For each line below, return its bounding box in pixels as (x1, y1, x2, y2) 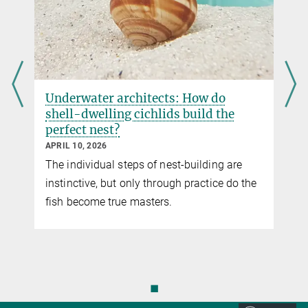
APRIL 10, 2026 (45, 141, 107, 151)
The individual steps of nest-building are (45, 158, 243, 172)
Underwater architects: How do (45, 91, 225, 107)
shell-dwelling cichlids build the (45, 107, 234, 122)
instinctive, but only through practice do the (45, 177, 257, 190)
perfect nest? (45, 122, 120, 138)
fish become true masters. (45, 195, 173, 209)
